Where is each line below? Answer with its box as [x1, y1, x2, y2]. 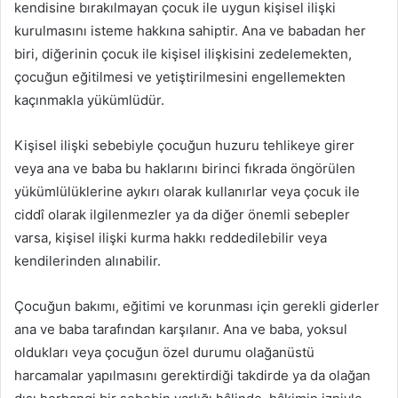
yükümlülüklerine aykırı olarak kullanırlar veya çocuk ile [14, 183, 360, 201]
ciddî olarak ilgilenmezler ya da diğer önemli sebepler [14, 206, 350, 224]
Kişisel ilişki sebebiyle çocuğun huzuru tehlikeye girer [14, 137, 354, 155]
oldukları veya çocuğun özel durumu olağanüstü [14, 344, 314, 362]
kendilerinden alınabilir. [14, 252, 161, 270]
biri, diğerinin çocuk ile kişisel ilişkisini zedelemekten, [14, 45, 352, 63]
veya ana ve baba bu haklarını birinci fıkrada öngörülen [14, 160, 355, 178]
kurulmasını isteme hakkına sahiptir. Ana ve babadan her [14, 22, 366, 40]
